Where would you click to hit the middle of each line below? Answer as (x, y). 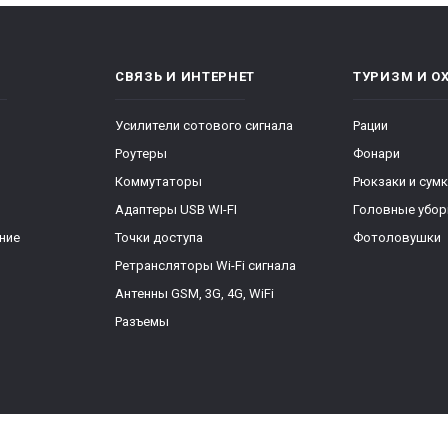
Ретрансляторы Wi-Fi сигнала (205, 265)
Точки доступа (159, 237)
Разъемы (142, 321)
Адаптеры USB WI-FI (176, 209)
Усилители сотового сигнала (204, 125)
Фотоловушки (397, 237)
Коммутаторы (158, 181)
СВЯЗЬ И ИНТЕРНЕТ (185, 76)
